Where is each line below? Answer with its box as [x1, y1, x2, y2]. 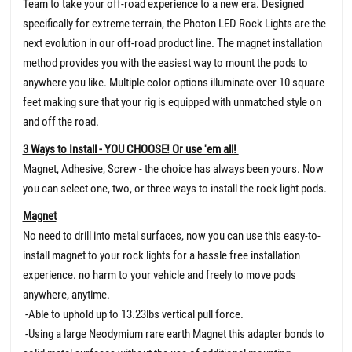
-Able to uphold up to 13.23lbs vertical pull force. [22, 306, 244, 321]
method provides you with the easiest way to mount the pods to [22, 55, 308, 70]
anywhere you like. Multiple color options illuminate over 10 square [22, 75, 324, 90]
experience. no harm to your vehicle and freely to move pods [22, 267, 296, 282]
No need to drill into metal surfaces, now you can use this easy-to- [22, 228, 321, 243]
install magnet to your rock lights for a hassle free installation [22, 247, 300, 262]
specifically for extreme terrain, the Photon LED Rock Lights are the [22, 16, 326, 31]
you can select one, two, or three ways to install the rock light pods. [22, 181, 327, 196]
